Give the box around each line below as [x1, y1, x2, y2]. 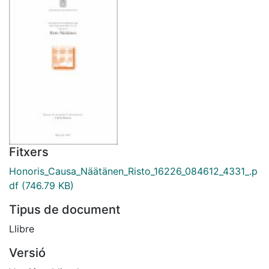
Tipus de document [9, 202, 120, 217]
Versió [9, 245, 46, 260]
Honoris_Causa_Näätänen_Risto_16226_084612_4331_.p [9, 165, 258, 177]
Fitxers [9, 144, 49, 159]
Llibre [9, 222, 34, 235]
